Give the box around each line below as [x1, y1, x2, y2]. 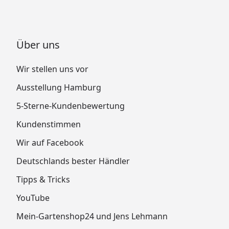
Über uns [16, 37, 60, 52]
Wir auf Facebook [16, 136, 84, 148]
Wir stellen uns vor [16, 63, 88, 75]
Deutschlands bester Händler [16, 155, 130, 167]
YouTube [16, 192, 50, 203]
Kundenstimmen [16, 118, 81, 130]
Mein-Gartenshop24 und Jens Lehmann [16, 210, 168, 222]
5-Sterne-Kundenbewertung [16, 100, 125, 111]
